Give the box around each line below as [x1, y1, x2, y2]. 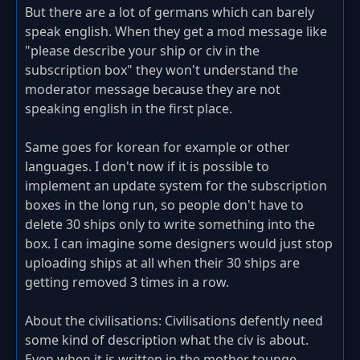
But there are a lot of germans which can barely [25, 3, 314, 22]
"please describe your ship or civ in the [25, 42, 260, 60]
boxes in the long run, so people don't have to [25, 196, 304, 215]
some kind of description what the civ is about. [25, 331, 309, 350]
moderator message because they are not [25, 80, 280, 99]
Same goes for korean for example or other [25, 138, 290, 157]
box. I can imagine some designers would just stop [25, 235, 333, 253]
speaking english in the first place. [25, 100, 235, 118]
